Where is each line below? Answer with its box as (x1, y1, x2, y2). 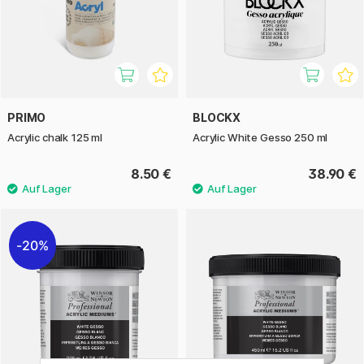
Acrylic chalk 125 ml (7, 130, 103, 144)
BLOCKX (193, 110, 241, 124)
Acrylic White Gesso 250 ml (193, 130, 328, 144)
